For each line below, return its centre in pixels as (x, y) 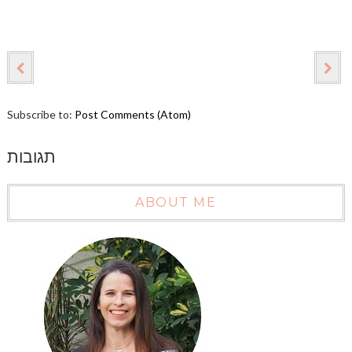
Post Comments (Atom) (132, 115)
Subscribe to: (40, 115)
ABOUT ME (176, 203)
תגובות (31, 157)
